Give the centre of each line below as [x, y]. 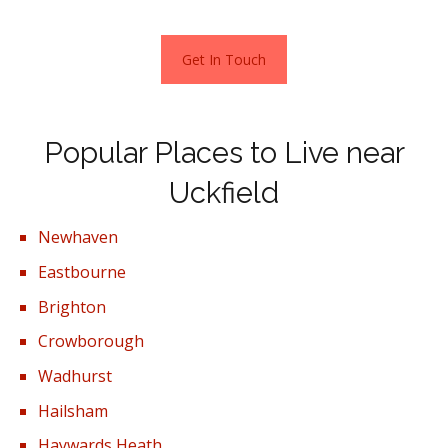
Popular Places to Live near [224, 153]
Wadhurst [75, 376]
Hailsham [73, 411]
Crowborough [91, 341]
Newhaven [78, 237]
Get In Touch [224, 59]
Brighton [72, 307]
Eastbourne [82, 272]
